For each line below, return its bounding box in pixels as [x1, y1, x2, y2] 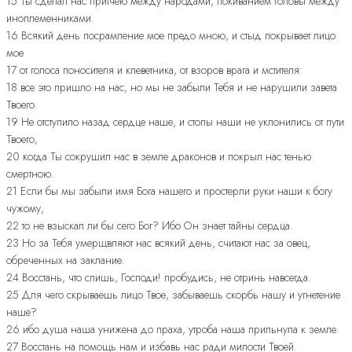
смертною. [6, 166, 54, 182]
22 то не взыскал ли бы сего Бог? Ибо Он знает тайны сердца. [6, 218, 293, 234]
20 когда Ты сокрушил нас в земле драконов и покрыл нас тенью [6, 148, 311, 165]
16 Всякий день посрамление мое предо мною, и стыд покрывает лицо [6, 27, 335, 44]
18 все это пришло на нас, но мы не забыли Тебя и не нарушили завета [6, 79, 337, 96]
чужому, [6, 200, 44, 217]
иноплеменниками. [6, 10, 94, 27]
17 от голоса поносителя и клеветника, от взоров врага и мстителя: [6, 62, 302, 79]
